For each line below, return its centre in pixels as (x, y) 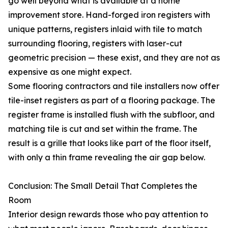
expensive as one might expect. (70, 72)
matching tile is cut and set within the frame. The (103, 129)
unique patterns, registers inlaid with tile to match (105, 29)
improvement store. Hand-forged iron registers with (109, 15)
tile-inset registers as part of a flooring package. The (112, 101)
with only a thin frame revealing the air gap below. (107, 158)
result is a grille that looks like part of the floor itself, (109, 143)
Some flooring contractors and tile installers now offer (114, 86)
